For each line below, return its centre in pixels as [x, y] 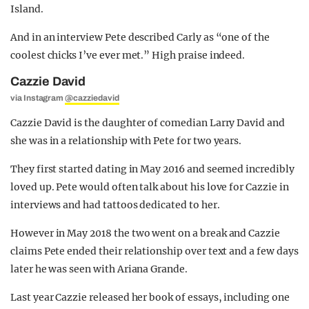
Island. [27, 9]
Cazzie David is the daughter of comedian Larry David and [148, 123]
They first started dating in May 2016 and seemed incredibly [152, 169]
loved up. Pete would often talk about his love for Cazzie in [150, 187]
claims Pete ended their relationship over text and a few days [154, 251]
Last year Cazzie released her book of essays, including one [150, 297]
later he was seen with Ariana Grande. [99, 269]
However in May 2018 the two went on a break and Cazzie [145, 233]
